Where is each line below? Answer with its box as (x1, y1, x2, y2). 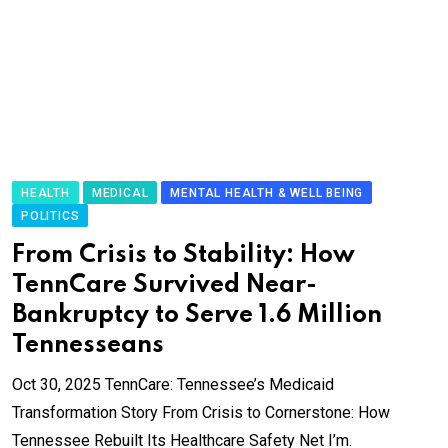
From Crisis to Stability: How (12, 243, 355, 269)
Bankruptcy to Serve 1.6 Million (12, 303, 382, 329)
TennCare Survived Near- (12, 273, 317, 299)
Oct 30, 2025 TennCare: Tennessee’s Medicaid (12, 375, 334, 395)
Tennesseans (12, 333, 164, 359)
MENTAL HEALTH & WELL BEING (170, 186, 364, 201)
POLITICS (21, 209, 80, 224)
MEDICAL (91, 186, 149, 201)
